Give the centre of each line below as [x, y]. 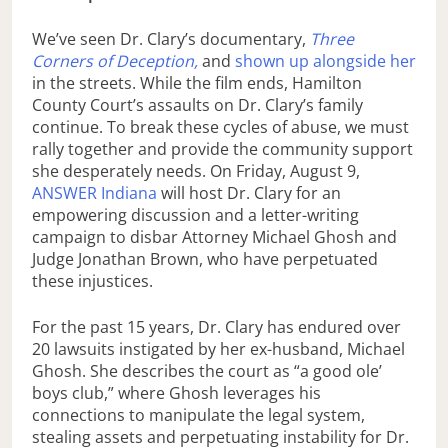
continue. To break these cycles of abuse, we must [220, 126]
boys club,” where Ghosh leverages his [176, 392]
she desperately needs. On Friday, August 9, [196, 170]
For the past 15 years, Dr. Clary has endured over [216, 326]
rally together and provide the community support [222, 148]
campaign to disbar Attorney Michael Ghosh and [214, 236]
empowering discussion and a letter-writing [195, 214]
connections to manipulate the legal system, [198, 414]
